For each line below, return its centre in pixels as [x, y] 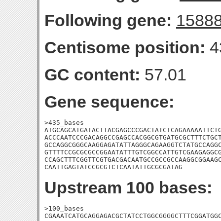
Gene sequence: [109, 102]
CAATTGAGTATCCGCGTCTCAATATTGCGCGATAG [113, 167]
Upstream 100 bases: [128, 187]
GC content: [92, 74]
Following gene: [108, 20]
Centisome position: [125, 47]
